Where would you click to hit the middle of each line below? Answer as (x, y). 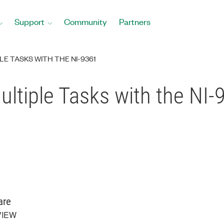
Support (29, 21)
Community (85, 21)
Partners (135, 21)
